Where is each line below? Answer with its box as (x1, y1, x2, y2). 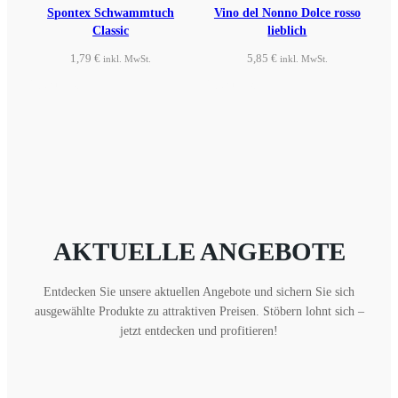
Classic (92, 22, 130, 37)
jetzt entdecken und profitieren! (120, 322, 278, 338)
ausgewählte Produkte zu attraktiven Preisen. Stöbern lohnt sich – (34, 303, 364, 318)
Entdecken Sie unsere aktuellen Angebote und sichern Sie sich (44, 283, 354, 298)
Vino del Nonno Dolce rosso (213, 4, 361, 20)
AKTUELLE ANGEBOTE (52, 236, 346, 266)
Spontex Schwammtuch (47, 4, 175, 20)
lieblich (267, 22, 307, 37)
